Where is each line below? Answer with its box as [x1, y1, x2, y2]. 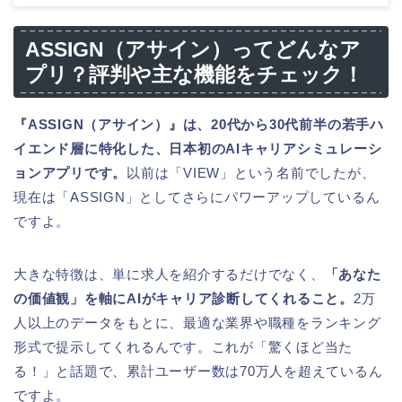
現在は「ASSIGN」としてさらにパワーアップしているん [13, 189, 380, 205]
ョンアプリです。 [13, 165, 127, 181]
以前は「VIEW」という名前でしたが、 [127, 165, 376, 181]
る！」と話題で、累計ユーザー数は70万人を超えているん [13, 363, 383, 380]
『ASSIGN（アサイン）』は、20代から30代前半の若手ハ [13, 117, 384, 133]
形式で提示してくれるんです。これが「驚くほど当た [13, 339, 354, 355]
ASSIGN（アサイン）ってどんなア [25, 38, 361, 62]
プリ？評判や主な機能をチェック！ [25, 63, 363, 87]
